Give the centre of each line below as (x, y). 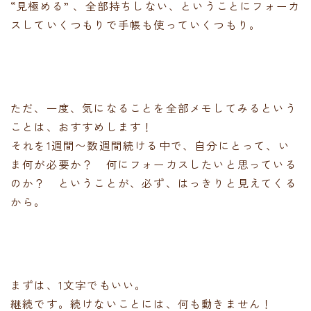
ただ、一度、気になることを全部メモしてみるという (154, 107)
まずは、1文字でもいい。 (79, 284)
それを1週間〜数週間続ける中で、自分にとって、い (150, 145)
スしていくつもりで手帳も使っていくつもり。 (136, 24)
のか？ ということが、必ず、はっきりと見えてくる (154, 182)
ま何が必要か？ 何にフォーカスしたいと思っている (154, 163)
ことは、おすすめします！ (82, 126)
